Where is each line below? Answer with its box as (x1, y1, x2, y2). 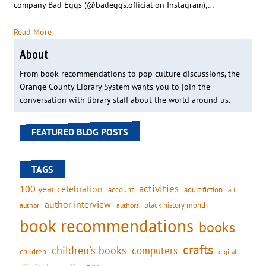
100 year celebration (20, 182, 103, 195)
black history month (144, 199, 208, 210)
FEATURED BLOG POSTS (31, 125, 128, 138)
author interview (45, 198, 111, 210)
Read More (14, 26, 52, 37)
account (108, 183, 134, 195)
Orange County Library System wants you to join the (20, 81, 210, 92)
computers (132, 243, 178, 257)
